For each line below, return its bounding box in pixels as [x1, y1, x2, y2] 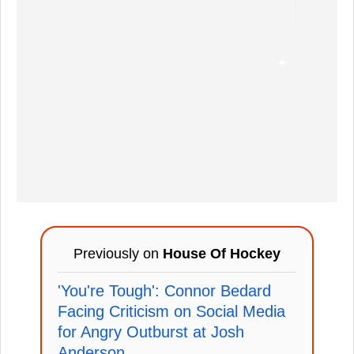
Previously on [73, 245, 163, 262]
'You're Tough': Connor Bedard [58, 281, 271, 299]
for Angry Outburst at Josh [58, 322, 244, 341]
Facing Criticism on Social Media [58, 302, 285, 320]
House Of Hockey [163, 245, 281, 262]
